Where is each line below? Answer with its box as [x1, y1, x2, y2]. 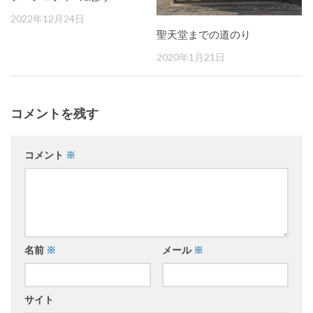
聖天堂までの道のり [156, 27, 251, 41]
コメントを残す [10, 105, 99, 121]
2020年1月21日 [156, 50, 225, 63]
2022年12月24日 [10, 13, 85, 25]
